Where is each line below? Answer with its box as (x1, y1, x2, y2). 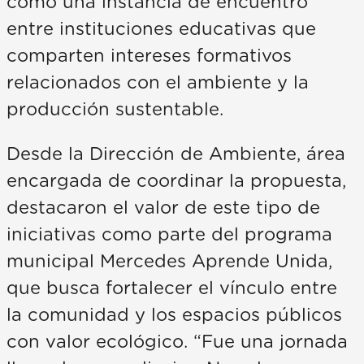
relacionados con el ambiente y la (6, 74, 309, 93)
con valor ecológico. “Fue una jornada (6, 333, 348, 352)
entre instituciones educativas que (6, 20, 316, 39)
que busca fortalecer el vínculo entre (6, 279, 337, 298)
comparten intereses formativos (6, 47, 292, 66)
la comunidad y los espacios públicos (6, 306, 342, 325)
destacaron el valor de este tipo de (6, 199, 320, 218)
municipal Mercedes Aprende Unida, (6, 253, 332, 271)
